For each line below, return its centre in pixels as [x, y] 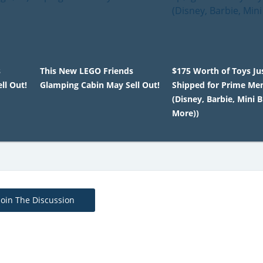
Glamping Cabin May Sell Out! [100, 85]
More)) [186, 113]
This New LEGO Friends [86, 71]
